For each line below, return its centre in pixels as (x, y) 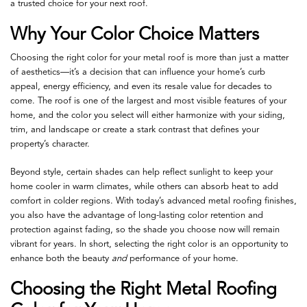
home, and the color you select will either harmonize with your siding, (148, 115)
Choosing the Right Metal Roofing (144, 290)
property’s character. (50, 144)
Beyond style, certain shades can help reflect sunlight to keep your (142, 173)
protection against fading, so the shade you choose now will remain (145, 230)
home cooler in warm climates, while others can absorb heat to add (144, 187)
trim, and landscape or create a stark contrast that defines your (135, 130)
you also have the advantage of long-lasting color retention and (137, 216)
